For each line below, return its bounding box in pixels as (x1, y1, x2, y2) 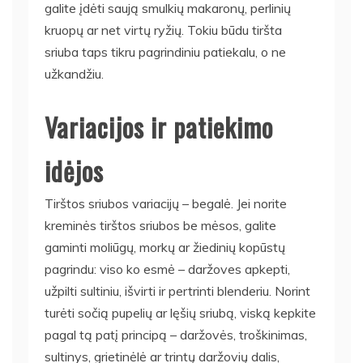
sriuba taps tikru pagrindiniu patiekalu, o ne (45, 43, 286, 60)
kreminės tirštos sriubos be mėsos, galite (45, 216, 276, 233)
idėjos (45, 151, 104, 190)
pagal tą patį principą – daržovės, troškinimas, (45, 326, 307, 343)
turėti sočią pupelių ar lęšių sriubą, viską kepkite (45, 304, 316, 321)
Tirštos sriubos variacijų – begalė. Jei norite (45, 194, 287, 211)
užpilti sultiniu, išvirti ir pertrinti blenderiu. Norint (45, 282, 310, 299)
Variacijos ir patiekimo (45, 107, 273, 146)
